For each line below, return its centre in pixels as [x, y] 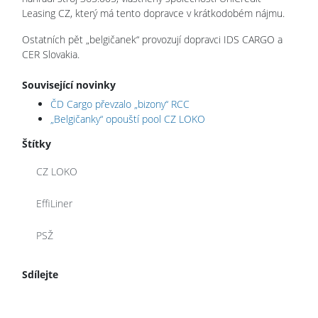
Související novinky [69, 84]
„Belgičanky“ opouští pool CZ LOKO [128, 119]
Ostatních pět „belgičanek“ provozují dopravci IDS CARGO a [152, 39]
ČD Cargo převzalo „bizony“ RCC [120, 104]
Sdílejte [40, 274]
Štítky [37, 143]
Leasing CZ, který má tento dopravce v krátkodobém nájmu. [153, 13]
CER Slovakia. [51, 54]
